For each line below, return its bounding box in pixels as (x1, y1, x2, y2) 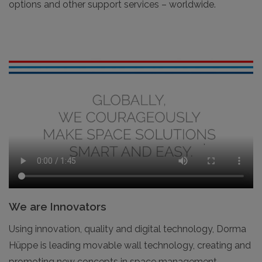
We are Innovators (9, 199, 106, 213)
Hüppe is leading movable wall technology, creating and (9, 239, 251, 251)
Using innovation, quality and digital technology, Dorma (9, 223, 246, 235)
